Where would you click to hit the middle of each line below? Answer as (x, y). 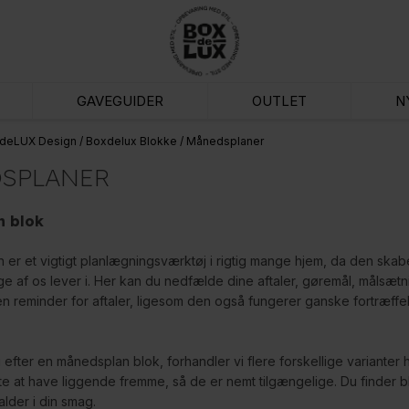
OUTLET (280, 101)
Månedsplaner (225, 141)
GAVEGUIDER (121, 101)
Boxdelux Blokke (131, 141)
